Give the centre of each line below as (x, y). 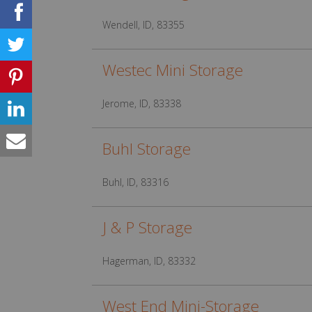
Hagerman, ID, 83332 (149, 261)
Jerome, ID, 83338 (142, 103)
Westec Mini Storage (173, 70)
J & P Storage (147, 227)
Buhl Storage (147, 149)
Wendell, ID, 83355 (143, 25)
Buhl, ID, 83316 (135, 182)
